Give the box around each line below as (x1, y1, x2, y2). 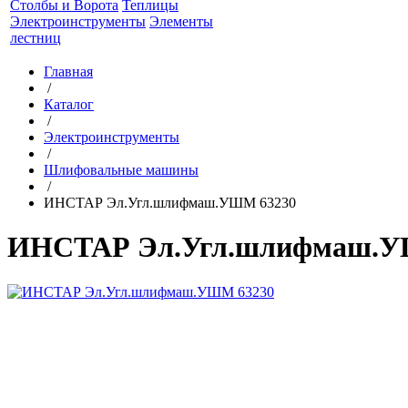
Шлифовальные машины (44, 162, 199, 178)
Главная (44, 64, 93, 79)
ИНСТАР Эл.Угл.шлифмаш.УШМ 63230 (44, 195, 296, 210)
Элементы (149, 14, 213, 29)
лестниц (10, 30, 61, 46)
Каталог (44, 97, 94, 112)
